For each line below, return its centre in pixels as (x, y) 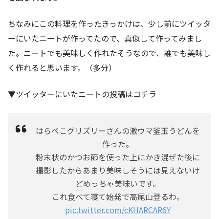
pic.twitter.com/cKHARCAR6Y (118, 209)
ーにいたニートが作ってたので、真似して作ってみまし (105, 38)
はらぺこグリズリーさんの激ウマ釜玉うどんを (118, 130)
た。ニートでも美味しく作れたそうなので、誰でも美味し (109, 53)
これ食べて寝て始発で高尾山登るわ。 (118, 196)
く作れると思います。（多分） (62, 67)
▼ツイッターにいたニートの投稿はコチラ (82, 94)
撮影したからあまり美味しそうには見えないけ (118, 170)
